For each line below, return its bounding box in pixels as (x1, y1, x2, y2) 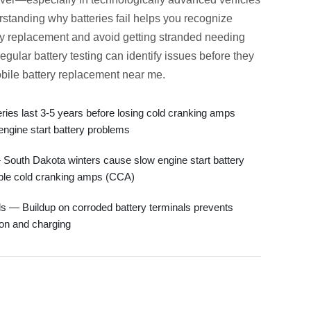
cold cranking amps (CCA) (14, 171, 135, 183)
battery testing (34, 50, 103, 62)
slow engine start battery (134, 154, 244, 166)
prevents (191, 201, 233, 213)
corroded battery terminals (72, 201, 191, 213)
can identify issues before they (103, 50, 254, 62)
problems (85, 124, 130, 135)
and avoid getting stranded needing (69, 31, 245, 43)
